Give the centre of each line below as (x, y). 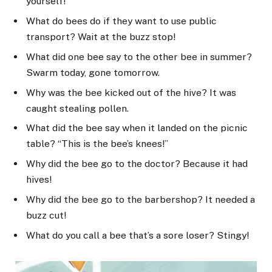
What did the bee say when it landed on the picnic (137, 128)
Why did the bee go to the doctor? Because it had (137, 164)
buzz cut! (46, 216)
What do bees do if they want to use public (121, 21)
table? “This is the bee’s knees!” (97, 144)
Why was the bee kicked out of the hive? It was (131, 92)
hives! (39, 180)
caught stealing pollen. (77, 108)
